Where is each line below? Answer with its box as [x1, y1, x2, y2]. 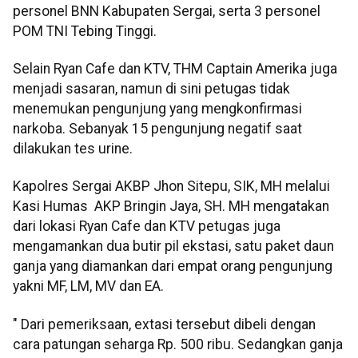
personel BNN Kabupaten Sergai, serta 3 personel [13, 2, 320, 19]
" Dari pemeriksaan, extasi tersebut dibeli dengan [13, 316, 316, 332]
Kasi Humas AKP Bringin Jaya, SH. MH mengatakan [13, 198, 329, 215]
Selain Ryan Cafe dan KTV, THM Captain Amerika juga [13, 60, 337, 77]
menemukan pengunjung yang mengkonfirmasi [13, 100, 302, 117]
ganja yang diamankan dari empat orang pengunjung [13, 258, 332, 275]
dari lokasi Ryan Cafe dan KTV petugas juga [13, 218, 280, 235]
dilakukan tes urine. [13, 140, 133, 157]
